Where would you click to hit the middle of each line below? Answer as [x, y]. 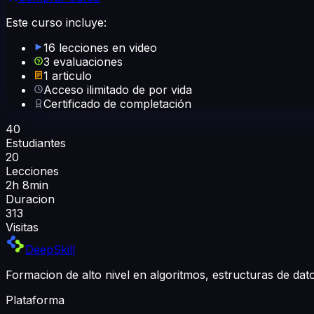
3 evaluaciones [83, 62]
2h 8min [27, 185]
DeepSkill [50, 250]
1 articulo [68, 76]
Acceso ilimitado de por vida [118, 90]
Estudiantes [36, 143]
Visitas [22, 227]
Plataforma [35, 300]
